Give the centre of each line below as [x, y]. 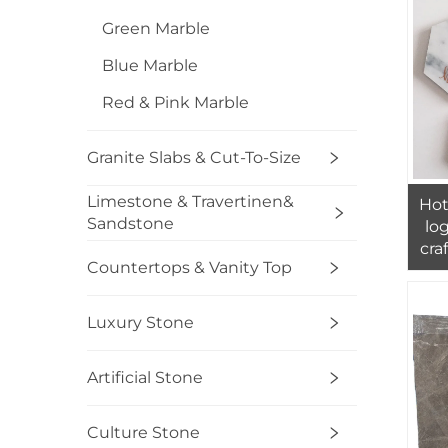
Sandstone [130, 224]
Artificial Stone [145, 378]
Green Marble [156, 29]
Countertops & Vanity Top [189, 268]
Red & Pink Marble [175, 103]
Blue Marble [150, 66]
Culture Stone [143, 433]
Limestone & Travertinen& [190, 202]
